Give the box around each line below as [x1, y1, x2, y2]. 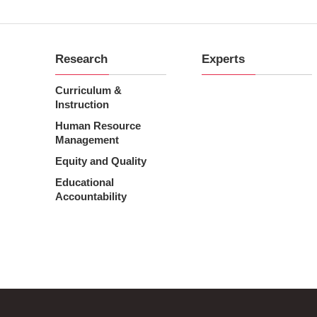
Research [55, 52, 108, 67]
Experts [201, 52, 245, 67]
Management [55, 134, 120, 146]
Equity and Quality [55, 155, 147, 168]
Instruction [55, 98, 110, 111]
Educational [55, 176, 115, 189]
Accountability [55, 190, 127, 203]
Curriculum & [55, 84, 122, 97]
